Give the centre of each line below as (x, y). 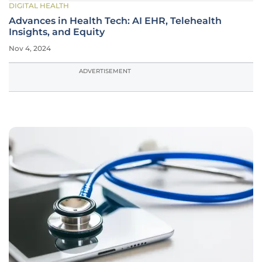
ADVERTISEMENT (105, 71)
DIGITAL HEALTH (39, 6)
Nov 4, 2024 (30, 48)
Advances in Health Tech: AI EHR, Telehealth (115, 21)
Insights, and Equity (57, 32)
